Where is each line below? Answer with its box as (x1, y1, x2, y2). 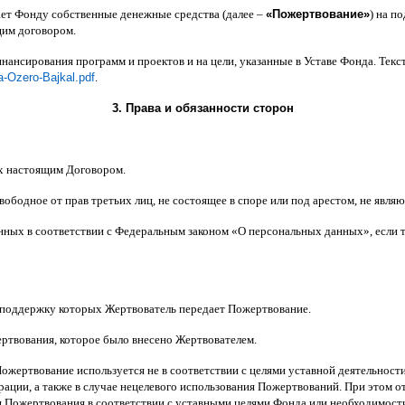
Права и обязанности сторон (125, 100, 294, 115)
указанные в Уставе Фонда (240, 53, 373, 68)
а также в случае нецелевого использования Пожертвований (34, 379, 339, 393)
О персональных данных (238, 223, 363, 238)
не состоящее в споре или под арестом (158, 193, 354, 207)
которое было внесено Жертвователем (60, 332, 254, 346)
